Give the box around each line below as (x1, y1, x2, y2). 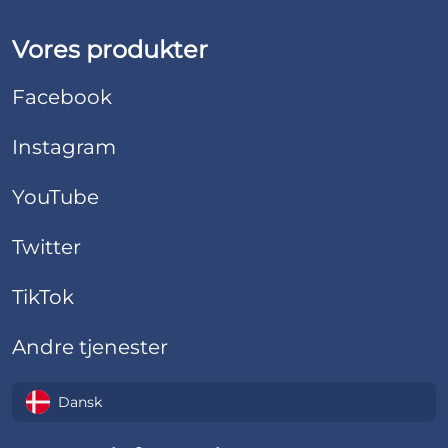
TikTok (12, 285, 74, 310)
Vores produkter (12, 35, 208, 65)
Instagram (12, 135, 116, 160)
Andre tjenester (12, 335, 168, 360)
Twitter (12, 235, 81, 260)
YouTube (12, 185, 99, 210)
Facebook (12, 85, 112, 110)
